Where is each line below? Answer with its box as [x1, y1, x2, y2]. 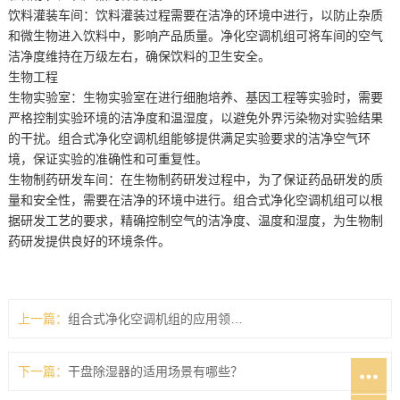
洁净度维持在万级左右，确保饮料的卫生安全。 [7, 49, 271, 63]
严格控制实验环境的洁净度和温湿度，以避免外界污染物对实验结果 [7, 111, 383, 125]
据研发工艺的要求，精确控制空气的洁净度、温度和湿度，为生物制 [7, 213, 383, 228]
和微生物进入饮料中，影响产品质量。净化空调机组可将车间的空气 [7, 29, 383, 43]
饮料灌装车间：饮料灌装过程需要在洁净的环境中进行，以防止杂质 [7, 8, 383, 22]
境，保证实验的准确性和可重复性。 [7, 152, 208, 166]
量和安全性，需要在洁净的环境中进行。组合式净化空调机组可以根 [7, 193, 383, 207]
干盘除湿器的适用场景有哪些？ [67, 364, 243, 379]
